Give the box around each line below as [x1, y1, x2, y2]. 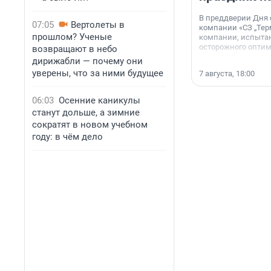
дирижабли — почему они [32, 56, 143, 67]
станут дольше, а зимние [32, 107, 140, 118]
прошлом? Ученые [32, 31, 112, 42]
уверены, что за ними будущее [32, 68, 163, 79]
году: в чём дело [32, 131, 103, 142]
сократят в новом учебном [32, 119, 148, 130]
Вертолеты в [71, 19, 125, 30]
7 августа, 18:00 [199, 69, 255, 79]
